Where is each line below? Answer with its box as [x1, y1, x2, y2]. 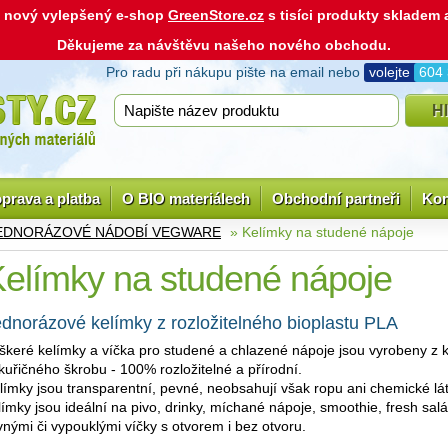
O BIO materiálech [122, 190, 250, 207]
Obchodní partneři [272, 190, 400, 207]
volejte [369, 64, 414, 80]
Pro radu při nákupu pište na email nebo [106, 64, 364, 80]
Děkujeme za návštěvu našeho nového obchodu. [57, 37, 391, 53]
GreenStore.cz [168, 7, 264, 23]
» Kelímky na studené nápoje [226, 224, 414, 240]
